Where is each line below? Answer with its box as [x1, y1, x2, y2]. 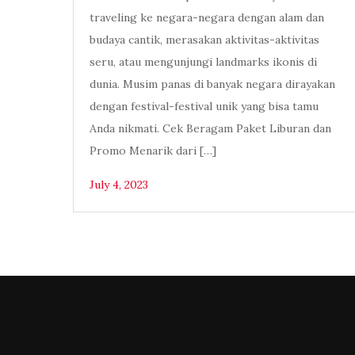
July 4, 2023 [90, 177, 148, 193]
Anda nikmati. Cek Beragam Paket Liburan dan [90, 121, 331, 136]
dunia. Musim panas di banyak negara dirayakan [90, 77, 335, 92]
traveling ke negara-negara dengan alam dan [90, 10, 324, 25]
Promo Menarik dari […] [90, 143, 216, 158]
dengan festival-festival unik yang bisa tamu [90, 99, 319, 114]
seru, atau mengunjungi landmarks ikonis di [90, 55, 317, 70]
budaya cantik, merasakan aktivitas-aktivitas [90, 32, 319, 48]
